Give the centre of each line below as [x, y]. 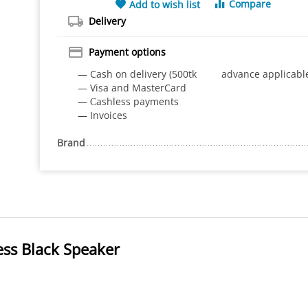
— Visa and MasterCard [132, 88]
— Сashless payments [128, 101]
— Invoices [102, 115]
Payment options [127, 52]
